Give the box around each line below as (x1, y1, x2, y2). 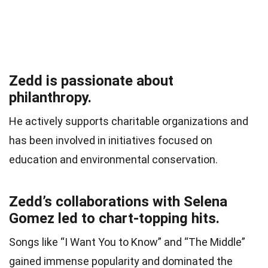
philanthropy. (9, 89, 92, 106)
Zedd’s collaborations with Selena (9, 193, 227, 210)
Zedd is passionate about (9, 72, 173, 89)
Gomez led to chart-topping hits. (9, 209, 220, 227)
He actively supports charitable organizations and (9, 114, 248, 127)
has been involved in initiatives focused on (9, 133, 212, 147)
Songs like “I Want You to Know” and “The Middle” (9, 235, 245, 248)
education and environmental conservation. (9, 153, 218, 166)
